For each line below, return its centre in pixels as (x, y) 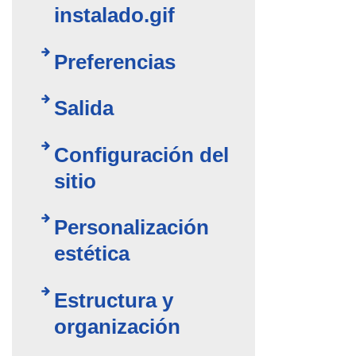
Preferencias (115, 62)
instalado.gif (115, 15)
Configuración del (142, 155)
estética (92, 254)
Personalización (132, 228)
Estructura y (114, 301)
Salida (84, 108)
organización (118, 327)
